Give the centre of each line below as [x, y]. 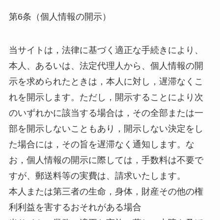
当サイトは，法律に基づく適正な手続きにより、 [106, 50]
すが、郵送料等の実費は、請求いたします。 [97, 176]
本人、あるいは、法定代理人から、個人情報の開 [106, 66]
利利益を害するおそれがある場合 [75, 207]
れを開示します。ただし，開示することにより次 [106, 97]
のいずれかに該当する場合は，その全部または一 [106, 113]
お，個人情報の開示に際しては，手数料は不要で [106, 160]
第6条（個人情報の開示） [60, 17]
